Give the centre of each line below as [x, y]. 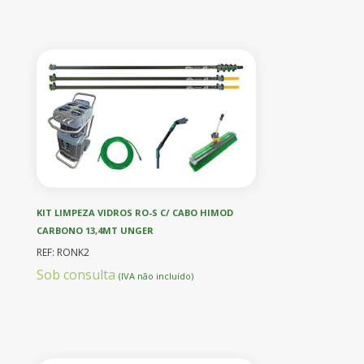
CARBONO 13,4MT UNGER [95, 230]
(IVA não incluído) [156, 275]
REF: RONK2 [63, 252]
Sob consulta [78, 274]
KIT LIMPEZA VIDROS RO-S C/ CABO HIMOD [135, 212]
